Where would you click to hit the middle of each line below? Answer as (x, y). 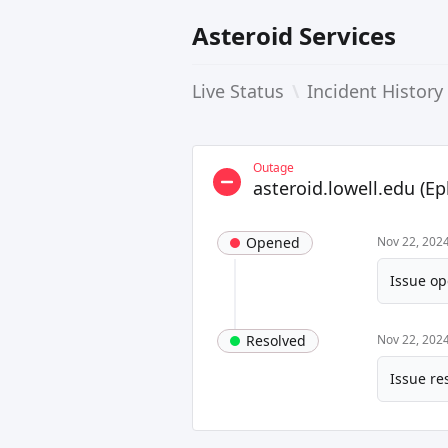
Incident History (375, 91)
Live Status (238, 91)
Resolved (276, 340)
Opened (273, 242)
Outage (273, 167)
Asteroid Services (294, 35)
